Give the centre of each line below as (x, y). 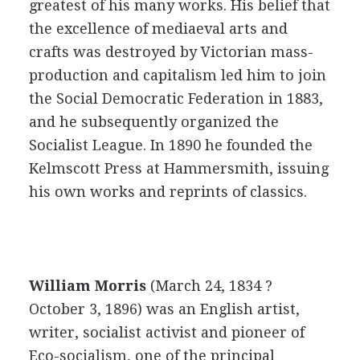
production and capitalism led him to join (177, 75)
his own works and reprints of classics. (168, 192)
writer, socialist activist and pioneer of (166, 332)
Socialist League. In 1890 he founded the (170, 145)
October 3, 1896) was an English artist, (164, 309)
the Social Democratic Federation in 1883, (176, 98)
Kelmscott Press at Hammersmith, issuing (178, 168)
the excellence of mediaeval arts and (158, 29)
